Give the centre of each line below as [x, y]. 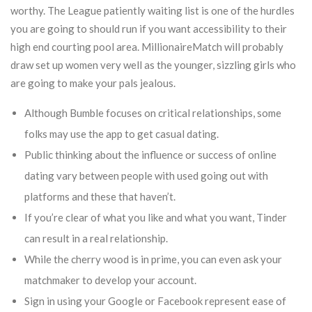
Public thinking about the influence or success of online [150, 155]
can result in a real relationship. [96, 238]
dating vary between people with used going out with [146, 175]
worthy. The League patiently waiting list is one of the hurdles [153, 10]
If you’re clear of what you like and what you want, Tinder [156, 217]
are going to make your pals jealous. [93, 83]
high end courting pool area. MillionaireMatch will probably [147, 47]
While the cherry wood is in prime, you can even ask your [153, 259]
